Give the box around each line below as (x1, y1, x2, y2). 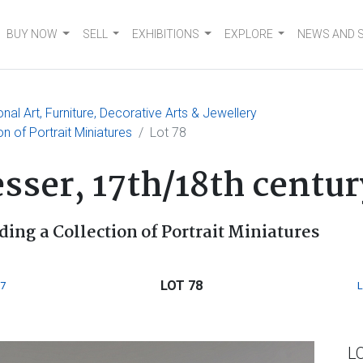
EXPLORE (224, 28, 273, 41)
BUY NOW (6, 28, 58, 41)
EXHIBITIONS (132, 28, 200, 41)
